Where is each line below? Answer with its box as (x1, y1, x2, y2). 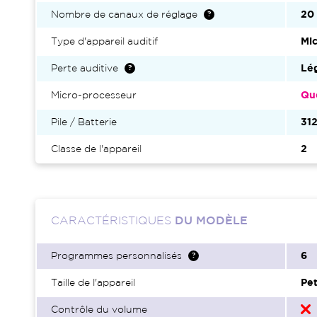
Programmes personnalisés (51, 252, 182, 260)
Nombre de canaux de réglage (51, 11, 197, 19)
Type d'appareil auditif (51, 38, 158, 46)
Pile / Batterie (51, 118, 117, 127)
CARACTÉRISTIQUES (51, 216, 175, 226)
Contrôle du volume (51, 306, 147, 314)
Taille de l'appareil (51, 279, 135, 287)
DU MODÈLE (175, 216, 248, 226)
